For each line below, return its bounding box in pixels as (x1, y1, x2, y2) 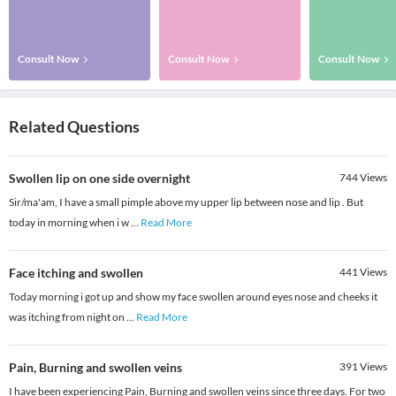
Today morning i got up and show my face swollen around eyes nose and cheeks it (9, 290, 377, 304)
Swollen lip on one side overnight (9, 171, 190, 187)
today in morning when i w (9, 216, 131, 230)
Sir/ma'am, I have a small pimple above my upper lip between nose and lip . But (9, 195, 363, 209)
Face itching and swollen (9, 265, 143, 281)
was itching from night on (9, 310, 126, 324)
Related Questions (9, 117, 140, 137)
